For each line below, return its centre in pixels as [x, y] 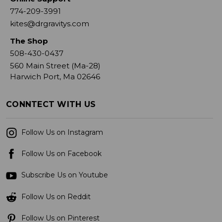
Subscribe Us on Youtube [64, 175]
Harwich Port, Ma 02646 [55, 76]
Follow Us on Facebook [60, 154]
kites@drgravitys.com [50, 23]
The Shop [29, 41]
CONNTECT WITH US [51, 104]
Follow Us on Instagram [61, 132]
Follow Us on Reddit [55, 196]
